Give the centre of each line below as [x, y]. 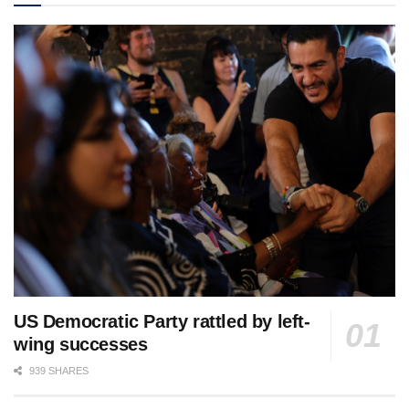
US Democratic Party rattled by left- [162, 322]
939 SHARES [58, 371]
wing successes [81, 345]
